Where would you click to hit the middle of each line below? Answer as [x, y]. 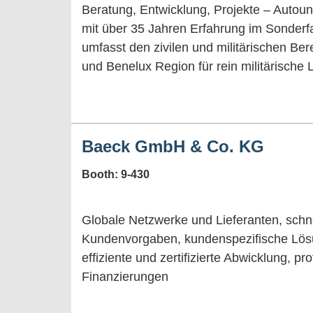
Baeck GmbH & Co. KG [173, 146]
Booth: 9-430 [116, 174]
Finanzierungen [125, 276]
